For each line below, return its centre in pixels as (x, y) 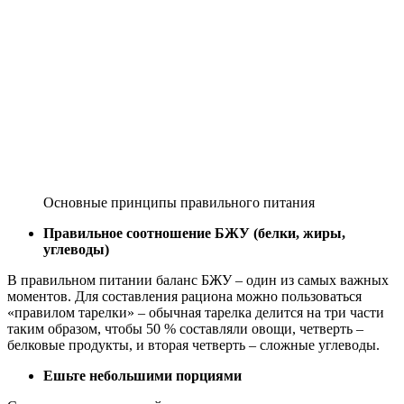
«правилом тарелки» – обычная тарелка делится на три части (196, 312)
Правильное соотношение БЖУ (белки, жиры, (194, 233)
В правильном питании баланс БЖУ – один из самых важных (198, 280)
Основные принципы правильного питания (179, 202)
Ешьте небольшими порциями (142, 375)
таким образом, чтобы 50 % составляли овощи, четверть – (185, 328)
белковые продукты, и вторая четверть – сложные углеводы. (193, 344)
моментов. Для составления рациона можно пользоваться (184, 296)
